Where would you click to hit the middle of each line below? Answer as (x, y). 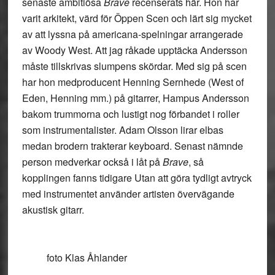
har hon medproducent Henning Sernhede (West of (133, 82)
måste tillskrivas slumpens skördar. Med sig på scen (134, 66)
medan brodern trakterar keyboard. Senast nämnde (132, 146)
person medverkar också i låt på (92, 162)
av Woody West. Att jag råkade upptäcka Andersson (134, 50)
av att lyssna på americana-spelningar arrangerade (132, 34)
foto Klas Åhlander (87, 258)
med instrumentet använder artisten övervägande (128, 194)
